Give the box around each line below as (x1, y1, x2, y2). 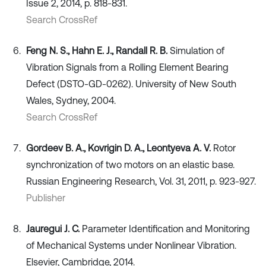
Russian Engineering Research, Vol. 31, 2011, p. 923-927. (26, 175, 256, 186)
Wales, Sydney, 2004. (26, 94, 116, 106)
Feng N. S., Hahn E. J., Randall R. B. (26, 45, 170, 56)
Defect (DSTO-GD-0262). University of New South (26, 78, 236, 89)
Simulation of (170, 45, 224, 56)
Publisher (26, 192, 65, 203)
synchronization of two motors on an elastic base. (26, 159, 235, 170)
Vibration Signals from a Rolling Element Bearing (26, 61, 229, 72)
